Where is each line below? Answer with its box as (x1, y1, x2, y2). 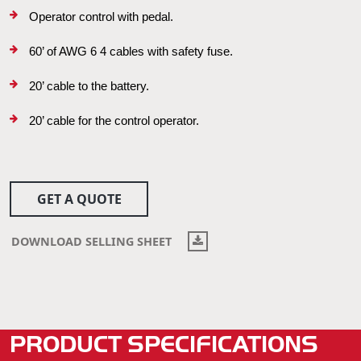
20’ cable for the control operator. (29, 114, 199, 127)
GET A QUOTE (36, 190, 122, 209)
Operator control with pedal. (29, 10, 173, 23)
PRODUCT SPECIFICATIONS (10, 330, 318, 358)
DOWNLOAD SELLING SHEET (10, 233, 175, 249)
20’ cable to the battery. (29, 80, 149, 93)
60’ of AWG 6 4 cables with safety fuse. (29, 45, 233, 58)
